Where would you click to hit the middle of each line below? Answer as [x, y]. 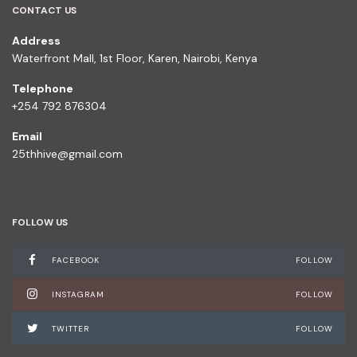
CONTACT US [44, 10]
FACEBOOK [76, 260]
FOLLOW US [40, 222]
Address [36, 41]
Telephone [43, 88]
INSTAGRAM [78, 294]
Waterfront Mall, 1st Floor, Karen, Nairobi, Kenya [135, 58]
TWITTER [71, 328]
